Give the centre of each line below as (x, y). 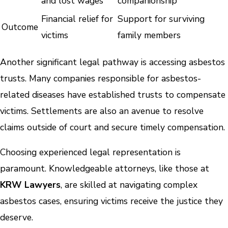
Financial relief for (77, 19)
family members (149, 35)
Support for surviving (161, 19)
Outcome (20, 27)
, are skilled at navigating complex (129, 185)
